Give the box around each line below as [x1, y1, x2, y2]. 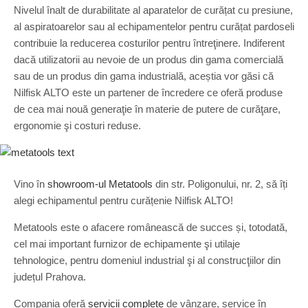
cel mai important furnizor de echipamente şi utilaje [14, 238, 240, 250]
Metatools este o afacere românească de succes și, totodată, [14, 221, 287, 233]
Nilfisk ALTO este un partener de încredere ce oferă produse [14, 87, 283, 98]
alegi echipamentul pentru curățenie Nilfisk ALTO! [14, 195, 233, 206]
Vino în [14, 178, 47, 190]
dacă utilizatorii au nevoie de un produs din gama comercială [14, 54, 283, 65]
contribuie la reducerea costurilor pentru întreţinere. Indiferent [14, 37, 285, 49]
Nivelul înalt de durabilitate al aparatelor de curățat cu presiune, [14, 4, 293, 16]
